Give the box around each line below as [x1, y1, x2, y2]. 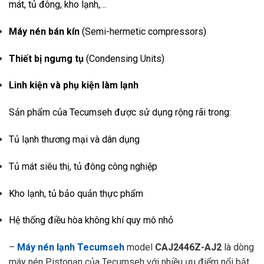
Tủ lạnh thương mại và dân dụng [9, 133, 140, 145]
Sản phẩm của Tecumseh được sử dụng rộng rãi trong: [9, 107, 231, 118]
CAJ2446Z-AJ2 [155, 242, 222, 253]
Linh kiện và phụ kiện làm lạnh [9, 80, 138, 91]
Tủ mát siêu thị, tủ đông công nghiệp [9, 160, 157, 172]
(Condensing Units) [84, 52, 164, 64]
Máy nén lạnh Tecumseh [17, 242, 124, 253]
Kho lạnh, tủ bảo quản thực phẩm [9, 187, 143, 199]
